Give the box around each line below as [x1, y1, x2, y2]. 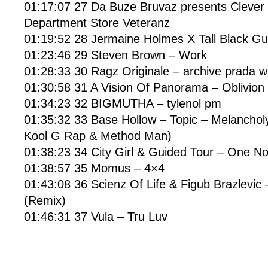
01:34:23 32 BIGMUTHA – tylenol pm [24, 97, 221, 110]
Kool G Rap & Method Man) [24, 129, 172, 142]
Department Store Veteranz [24, 16, 170, 29]
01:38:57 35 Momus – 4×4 [24, 162, 165, 175]
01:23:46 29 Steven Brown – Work [24, 48, 207, 62]
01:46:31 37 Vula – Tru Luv [24, 210, 167, 223]
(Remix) [24, 194, 66, 207]
